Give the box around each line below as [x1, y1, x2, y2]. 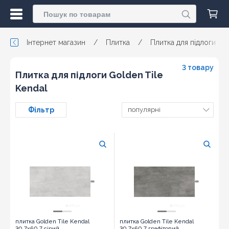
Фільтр [28, 106, 54, 114]
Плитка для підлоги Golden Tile [15, 70, 163, 80]
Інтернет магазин [27, 38, 85, 47]
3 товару [182, 63, 214, 72]
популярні [128, 106, 161, 113]
